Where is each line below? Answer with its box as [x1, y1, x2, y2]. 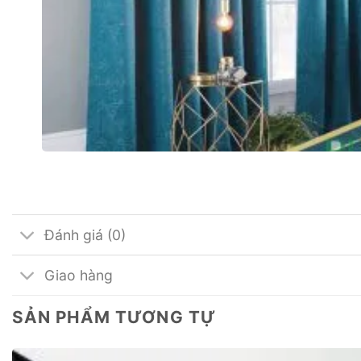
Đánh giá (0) [44, 226, 127, 243]
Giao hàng [44, 266, 114, 284]
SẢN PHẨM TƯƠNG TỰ [12, 307, 216, 328]
